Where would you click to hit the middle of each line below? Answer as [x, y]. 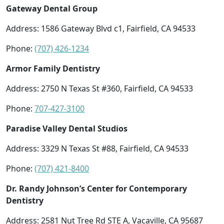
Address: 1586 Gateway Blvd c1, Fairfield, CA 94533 [101, 28]
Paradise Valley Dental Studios [67, 128]
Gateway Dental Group [52, 8]
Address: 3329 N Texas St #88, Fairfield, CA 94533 [97, 148]
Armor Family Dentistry [53, 68]
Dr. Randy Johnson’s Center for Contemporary [96, 188]
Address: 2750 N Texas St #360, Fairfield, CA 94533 [99, 88]
